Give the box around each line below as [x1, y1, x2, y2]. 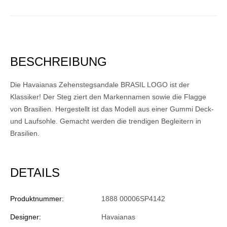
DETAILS [10, 166, 60, 180]
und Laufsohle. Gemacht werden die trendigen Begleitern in [10, 117, 201, 126]
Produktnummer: [10, 195, 64, 203]
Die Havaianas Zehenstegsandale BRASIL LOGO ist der [10, 81, 190, 89]
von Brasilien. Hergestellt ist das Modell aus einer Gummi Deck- [10, 105, 214, 113]
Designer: [10, 213, 41, 221]
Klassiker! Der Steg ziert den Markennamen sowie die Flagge [10, 93, 206, 101]
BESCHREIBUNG [10, 55, 107, 69]
